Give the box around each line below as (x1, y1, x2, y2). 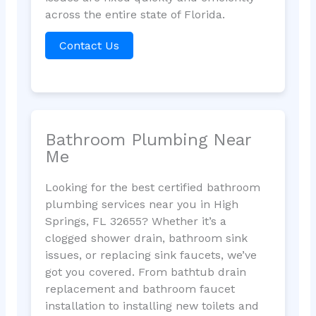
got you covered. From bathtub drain (44, 265, 246, 279)
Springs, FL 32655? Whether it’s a (44, 214, 226, 229)
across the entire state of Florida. (44, 7, 225, 21)
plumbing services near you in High (44, 197, 238, 212)
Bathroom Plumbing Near (44, 130, 251, 150)
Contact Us (59, 38, 119, 52)
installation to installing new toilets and (44, 299, 259, 313)
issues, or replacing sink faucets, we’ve (44, 248, 257, 262)
